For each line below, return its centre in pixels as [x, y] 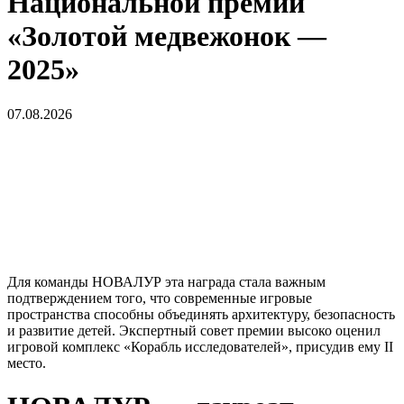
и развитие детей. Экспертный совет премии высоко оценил [194, 330]
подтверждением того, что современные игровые [160, 298]
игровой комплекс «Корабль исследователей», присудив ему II [200, 346]
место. [27, 363]
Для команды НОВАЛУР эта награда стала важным [166, 281]
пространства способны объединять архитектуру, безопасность [201, 314]
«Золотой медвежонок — [167, 37]
